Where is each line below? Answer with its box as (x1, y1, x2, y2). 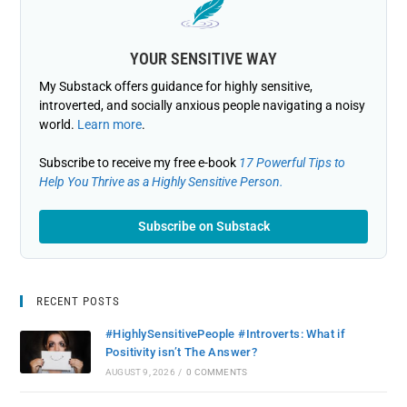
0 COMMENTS (186, 367, 248, 378)
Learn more (77, 117, 143, 133)
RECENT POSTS (36, 294, 121, 309)
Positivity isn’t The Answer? (104, 345, 258, 360)
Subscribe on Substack (137, 219, 270, 234)
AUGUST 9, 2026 (104, 367, 175, 378)
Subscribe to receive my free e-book (39, 155, 240, 171)
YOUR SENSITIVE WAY (130, 49, 277, 69)
